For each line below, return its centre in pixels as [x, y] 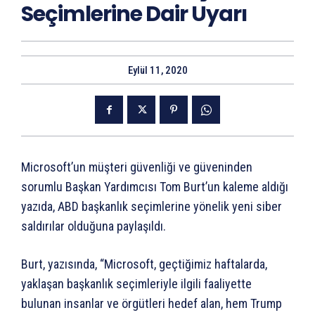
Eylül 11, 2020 [157, 71]
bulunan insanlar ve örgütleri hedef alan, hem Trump [152, 304]
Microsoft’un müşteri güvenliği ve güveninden [137, 167]
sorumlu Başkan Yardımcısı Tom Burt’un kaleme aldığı [155, 187]
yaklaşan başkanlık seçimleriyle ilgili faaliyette [136, 284]
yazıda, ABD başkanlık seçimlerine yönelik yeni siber [152, 207]
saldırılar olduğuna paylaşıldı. [94, 226]
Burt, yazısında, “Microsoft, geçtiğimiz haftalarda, [144, 264]
